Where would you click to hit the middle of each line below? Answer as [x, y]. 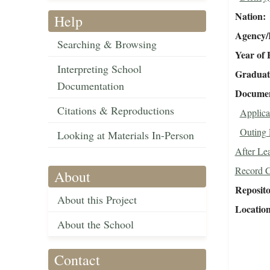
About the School [96, 224]
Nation [249, 16]
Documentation [91, 86]
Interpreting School [99, 69]
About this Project [97, 200]
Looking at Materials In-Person [126, 135]
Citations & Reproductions [116, 111]
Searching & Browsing [107, 44]
